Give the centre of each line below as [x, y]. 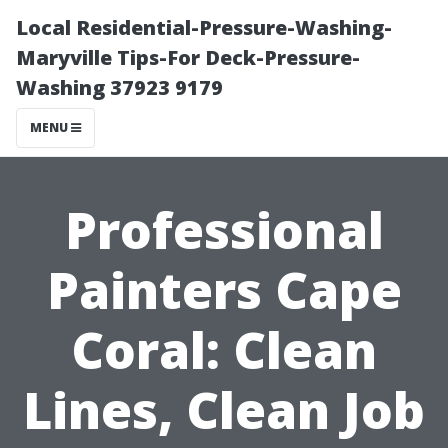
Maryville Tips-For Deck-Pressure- [188, 57]
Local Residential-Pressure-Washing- [204, 27]
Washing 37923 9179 [119, 87]
